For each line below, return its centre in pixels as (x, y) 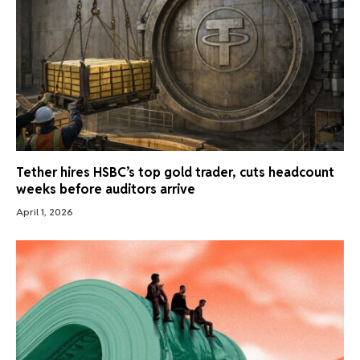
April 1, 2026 (45, 211)
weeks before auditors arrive (106, 189)
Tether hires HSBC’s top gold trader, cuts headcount (175, 172)
